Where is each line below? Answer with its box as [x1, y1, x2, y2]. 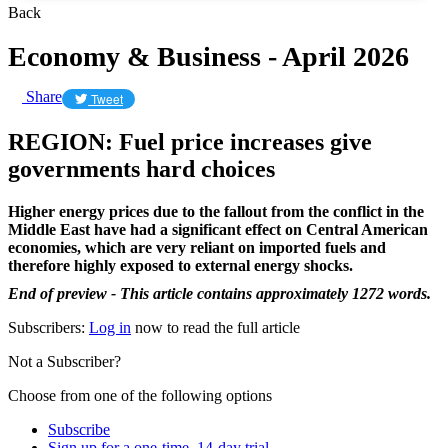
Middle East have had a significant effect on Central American [8, 220, 428, 238]
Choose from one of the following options [8, 386, 272, 404]
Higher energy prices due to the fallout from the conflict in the [8, 202, 424, 220]
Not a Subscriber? [8, 352, 121, 370]
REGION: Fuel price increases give [8, 128, 372, 155]
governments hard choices [8, 155, 275, 182]
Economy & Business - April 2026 [8, 40, 409, 72]
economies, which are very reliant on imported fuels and [8, 238, 386, 256]
